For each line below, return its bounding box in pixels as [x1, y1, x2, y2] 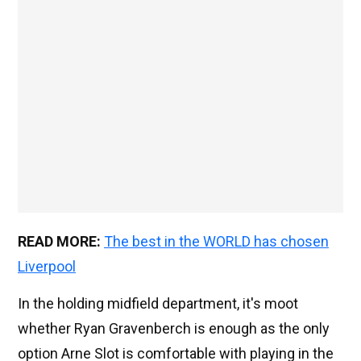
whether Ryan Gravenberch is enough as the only [18, 320, 330, 338]
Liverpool [18, 258, 76, 276]
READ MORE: [18, 233, 104, 251]
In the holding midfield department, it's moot [18, 295, 298, 313]
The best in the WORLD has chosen [104, 233, 329, 251]
